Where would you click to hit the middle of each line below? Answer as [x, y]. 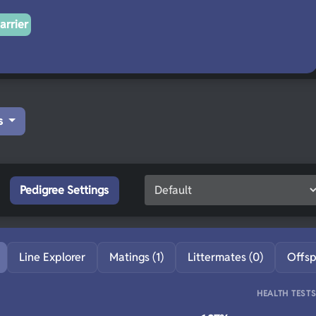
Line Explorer [52, 257]
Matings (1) [136, 257]
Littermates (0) [225, 257]
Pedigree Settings [65, 190]
